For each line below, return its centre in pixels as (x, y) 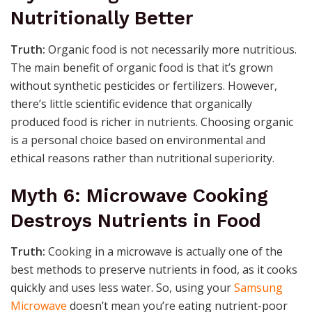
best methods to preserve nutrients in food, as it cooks (154, 270)
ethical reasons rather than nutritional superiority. (142, 158)
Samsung (258, 288)
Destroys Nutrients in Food (136, 220)
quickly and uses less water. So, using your (122, 288)
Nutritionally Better (102, 18)
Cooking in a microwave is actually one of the (164, 252)
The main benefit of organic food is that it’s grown (142, 67)
